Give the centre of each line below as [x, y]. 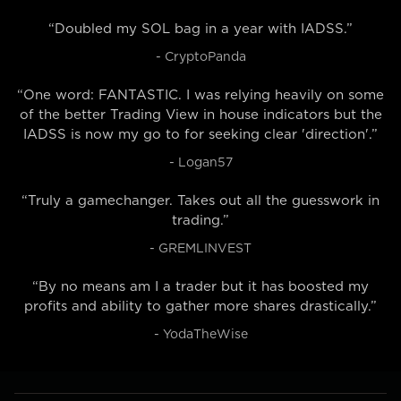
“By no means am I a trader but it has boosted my [200, 287]
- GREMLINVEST [200, 249]
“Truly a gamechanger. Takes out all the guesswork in [200, 201]
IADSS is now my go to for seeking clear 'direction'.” [200, 135]
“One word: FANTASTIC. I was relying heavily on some [200, 95]
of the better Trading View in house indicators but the [200, 115]
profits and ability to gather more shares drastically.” [200, 307]
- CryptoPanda [200, 57]
